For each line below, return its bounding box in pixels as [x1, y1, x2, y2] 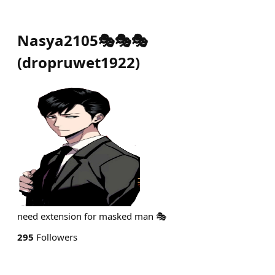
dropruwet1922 [22, 52, 135, 72]
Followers [34, 231, 77, 243]
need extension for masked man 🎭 [17, 210, 166, 222]
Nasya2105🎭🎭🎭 [17, 30, 148, 50]
